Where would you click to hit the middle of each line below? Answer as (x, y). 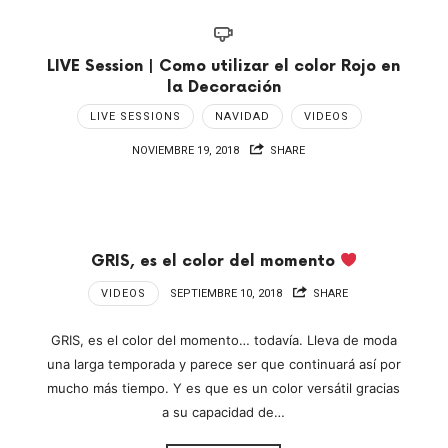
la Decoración (223, 87)
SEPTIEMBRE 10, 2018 (226, 293)
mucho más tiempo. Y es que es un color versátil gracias (224, 388)
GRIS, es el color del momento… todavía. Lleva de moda (223, 340)
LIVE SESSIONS (136, 116)
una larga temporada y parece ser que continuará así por (223, 364)
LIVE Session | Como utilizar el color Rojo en (224, 66)
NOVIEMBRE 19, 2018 (185, 150)
